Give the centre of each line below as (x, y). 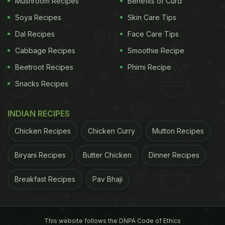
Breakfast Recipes (45, 179)
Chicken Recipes (43, 131)
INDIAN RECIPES (39, 114)
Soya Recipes (38, 18)
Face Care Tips (153, 34)
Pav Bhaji (107, 179)
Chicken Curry (111, 131)
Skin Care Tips (152, 18)
